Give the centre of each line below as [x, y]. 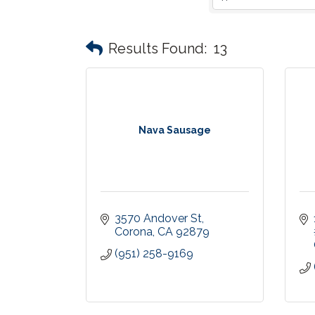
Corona [134, 232]
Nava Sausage [174, 130]
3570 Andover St [158, 218]
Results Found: [157, 48]
